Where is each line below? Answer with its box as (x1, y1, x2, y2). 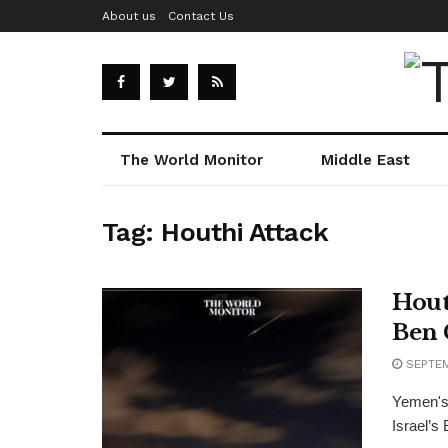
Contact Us (168, 9, 234, 23)
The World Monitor (120, 151, 264, 169)
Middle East (321, 151, 411, 169)
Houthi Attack (161, 217, 329, 247)
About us (102, 9, 156, 23)
